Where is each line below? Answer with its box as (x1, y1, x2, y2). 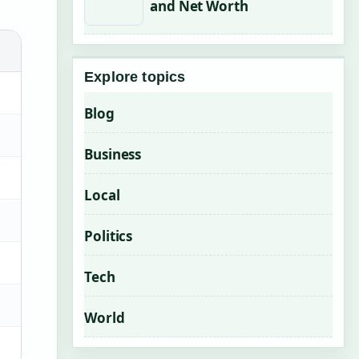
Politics (84, 227, 133, 245)
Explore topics (84, 69, 186, 85)
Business (84, 145, 142, 163)
